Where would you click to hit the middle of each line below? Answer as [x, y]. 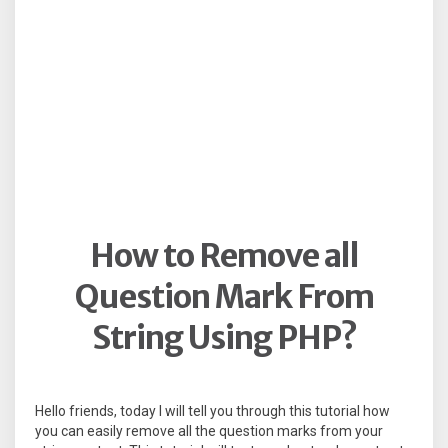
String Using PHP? [224, 338]
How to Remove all [224, 256]
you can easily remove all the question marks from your [209, 431]
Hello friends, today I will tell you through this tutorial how [212, 411]
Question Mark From [224, 297]
